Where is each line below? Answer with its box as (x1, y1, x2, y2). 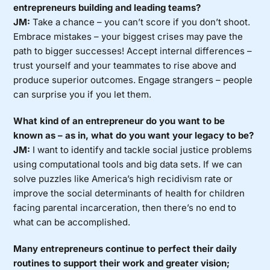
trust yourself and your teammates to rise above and (13, 60, 237, 72)
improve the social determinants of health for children (13, 187, 245, 199)
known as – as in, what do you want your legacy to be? (13, 130, 254, 142)
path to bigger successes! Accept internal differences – (13, 45, 253, 57)
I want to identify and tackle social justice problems (30, 144, 253, 156)
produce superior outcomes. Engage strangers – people (13, 74, 253, 86)
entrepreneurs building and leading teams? (13, 2, 201, 14)
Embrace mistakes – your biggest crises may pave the (13, 31, 243, 43)
